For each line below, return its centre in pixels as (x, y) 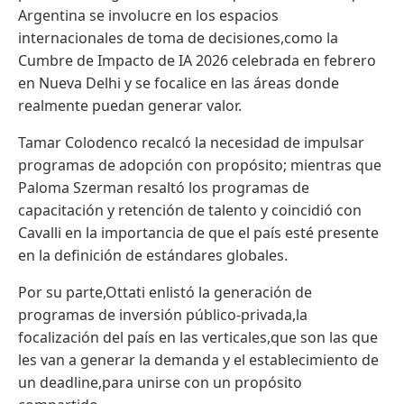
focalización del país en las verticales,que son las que (198, 337)
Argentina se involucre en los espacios (148, 15)
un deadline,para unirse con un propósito (160, 382)
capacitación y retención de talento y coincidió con (190, 210)
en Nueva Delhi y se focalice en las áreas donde (179, 83)
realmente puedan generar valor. (130, 105)
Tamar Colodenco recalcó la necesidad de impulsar (191, 142)
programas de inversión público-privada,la (163, 314)
